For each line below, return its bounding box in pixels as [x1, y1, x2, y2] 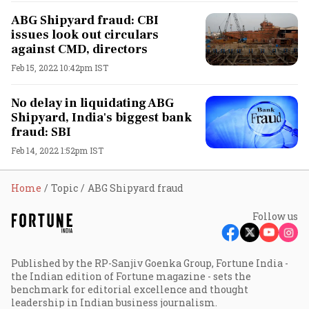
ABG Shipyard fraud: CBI [11, 12, 159, 28]
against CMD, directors [11, 41, 148, 57]
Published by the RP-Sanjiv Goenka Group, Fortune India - [11, 257, 288, 270]
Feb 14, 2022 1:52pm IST [11, 145, 103, 156]
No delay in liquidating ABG [11, 95, 174, 111]
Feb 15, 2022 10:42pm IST [11, 62, 108, 73]
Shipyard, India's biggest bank [11, 110, 192, 126]
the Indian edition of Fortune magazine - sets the [11, 270, 251, 283]
